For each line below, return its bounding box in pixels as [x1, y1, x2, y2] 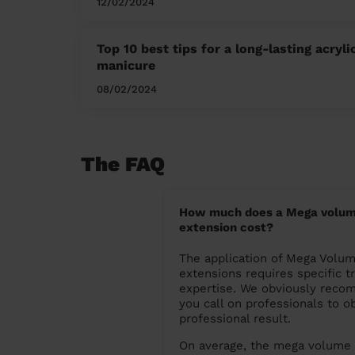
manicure [97, 57, 155, 73]
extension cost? [178, 219, 273, 235]
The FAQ [81, 151, 165, 176]
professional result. [178, 311, 291, 326]
